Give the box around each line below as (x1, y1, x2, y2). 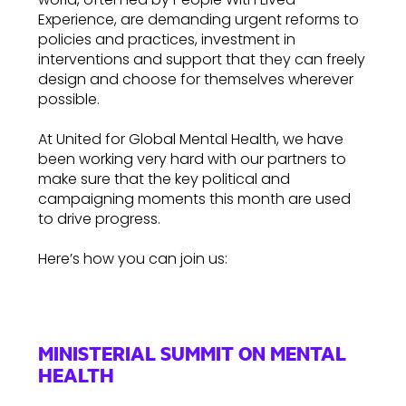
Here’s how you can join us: (38, 248, 227, 269)
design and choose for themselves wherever (38, 69, 353, 90)
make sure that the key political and (38, 169, 290, 189)
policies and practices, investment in (38, 29, 295, 50)
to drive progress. (38, 208, 160, 229)
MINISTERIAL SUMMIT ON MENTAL (38, 339, 346, 366)
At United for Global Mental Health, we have (38, 129, 343, 150)
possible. (38, 89, 100, 110)
